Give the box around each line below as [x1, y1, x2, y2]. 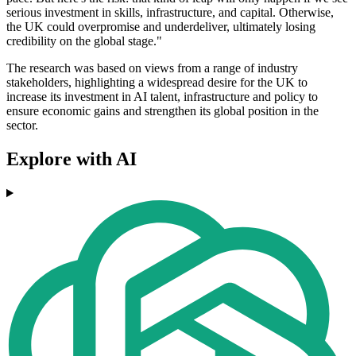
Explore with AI [6, 149, 137, 170]
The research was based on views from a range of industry [6, 61, 298, 75]
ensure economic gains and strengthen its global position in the [6, 104, 319, 118]
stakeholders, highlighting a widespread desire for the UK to [6, 75, 308, 90]
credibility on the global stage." [6, 34, 162, 48]
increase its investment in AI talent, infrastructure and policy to [6, 90, 318, 104]
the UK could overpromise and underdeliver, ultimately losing [6, 20, 315, 34]
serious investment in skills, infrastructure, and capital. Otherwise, [6, 6, 334, 20]
